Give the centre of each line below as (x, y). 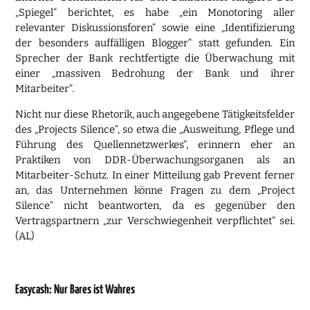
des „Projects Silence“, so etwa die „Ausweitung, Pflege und (155, 129)
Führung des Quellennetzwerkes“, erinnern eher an (155, 144)
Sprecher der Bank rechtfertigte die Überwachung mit (155, 58)
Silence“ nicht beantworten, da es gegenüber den (155, 205)
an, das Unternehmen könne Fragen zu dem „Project (155, 190)
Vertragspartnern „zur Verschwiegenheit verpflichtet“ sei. (155, 220)
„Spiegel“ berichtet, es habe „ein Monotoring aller (155, 12)
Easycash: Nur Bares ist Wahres (75, 290)
